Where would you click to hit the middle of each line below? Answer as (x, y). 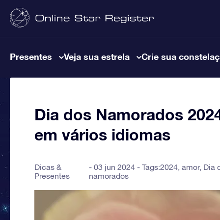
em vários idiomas (102, 135)
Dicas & (48, 167)
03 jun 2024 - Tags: (127, 167)
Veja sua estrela (97, 56)
